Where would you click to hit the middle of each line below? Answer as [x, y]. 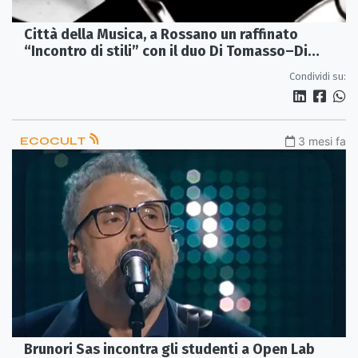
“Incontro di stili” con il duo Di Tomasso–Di [166, 51]
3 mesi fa [322, 141]
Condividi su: [318, 76]
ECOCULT [54, 141]
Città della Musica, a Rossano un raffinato [161, 34]
